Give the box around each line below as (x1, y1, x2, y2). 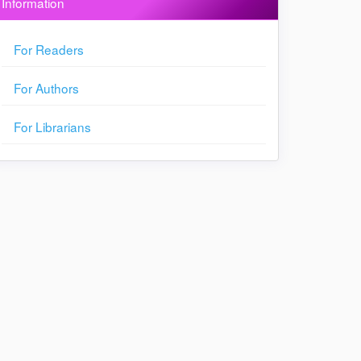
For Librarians (14, 118, 91, 135)
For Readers (14, 40, 84, 58)
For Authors (14, 79, 79, 97)
